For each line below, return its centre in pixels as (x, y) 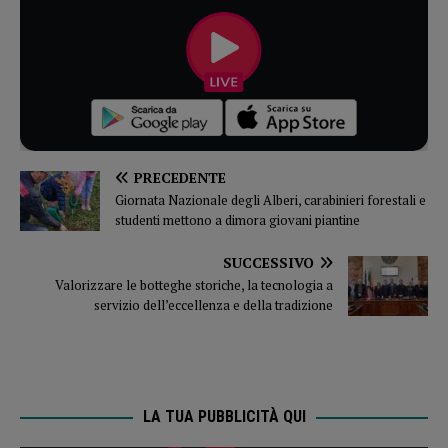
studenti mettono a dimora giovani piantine (237, 220)
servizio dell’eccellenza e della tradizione (213, 305)
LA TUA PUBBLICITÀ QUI (224, 417)
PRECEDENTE (180, 178)
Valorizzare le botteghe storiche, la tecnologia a (194, 285)
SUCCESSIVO (268, 263)
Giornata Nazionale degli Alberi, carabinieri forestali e (270, 200)
